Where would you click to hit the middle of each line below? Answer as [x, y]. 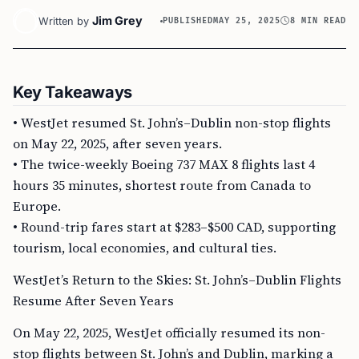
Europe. [37, 206]
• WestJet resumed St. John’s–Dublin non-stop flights [172, 123]
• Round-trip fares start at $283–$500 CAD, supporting [174, 227]
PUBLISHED [188, 20]
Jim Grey [117, 20]
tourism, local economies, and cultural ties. [145, 248]
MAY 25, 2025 [247, 20]
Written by [64, 21]
